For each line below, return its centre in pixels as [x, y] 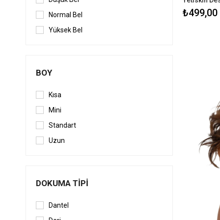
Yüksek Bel [66, 30]
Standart [62, 125]
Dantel [59, 206]
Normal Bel [66, 15]
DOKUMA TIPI [62, 183]
